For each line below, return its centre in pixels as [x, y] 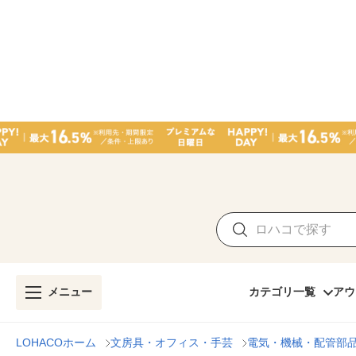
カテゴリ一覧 [282, 292]
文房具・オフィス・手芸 [172, 342]
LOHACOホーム [56, 342]
